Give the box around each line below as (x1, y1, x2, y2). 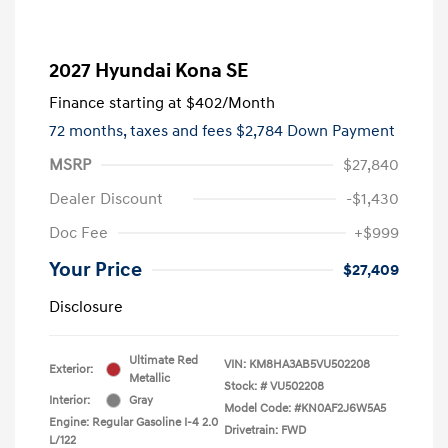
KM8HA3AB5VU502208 (249, 356, 370, 372)
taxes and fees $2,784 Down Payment (130, 120, 395, 141)
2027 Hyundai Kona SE (49, 58, 248, 83)
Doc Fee (49, 222, 108, 243)
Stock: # (224, 378, 267, 394)
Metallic (129, 370, 170, 386)
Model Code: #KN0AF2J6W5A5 (224, 400, 386, 416)
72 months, (49, 120, 130, 141)
